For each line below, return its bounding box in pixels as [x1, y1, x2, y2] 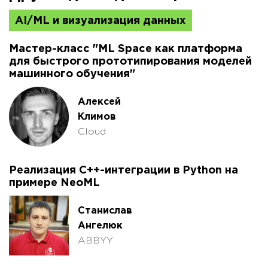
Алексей [78, 97, 121, 106]
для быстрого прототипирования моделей [9, 57, 252, 67]
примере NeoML [9, 178, 100, 188]
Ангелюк [78, 221, 123, 230]
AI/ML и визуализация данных [15, 16, 186, 26]
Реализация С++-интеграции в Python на [9, 166, 238, 176]
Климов [78, 112, 116, 121]
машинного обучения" [9, 69, 135, 80]
